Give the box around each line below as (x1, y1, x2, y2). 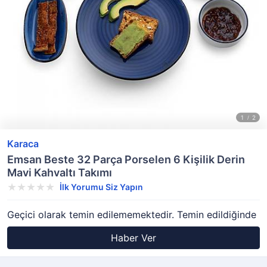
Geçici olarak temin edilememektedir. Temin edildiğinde (7, 209, 256, 221)
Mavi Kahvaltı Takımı (7, 166, 112, 179)
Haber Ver (111, 232, 156, 244)
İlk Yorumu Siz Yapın (60, 182, 143, 192)
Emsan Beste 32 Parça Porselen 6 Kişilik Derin (7, 153, 245, 166)
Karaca (7, 138, 39, 150)
